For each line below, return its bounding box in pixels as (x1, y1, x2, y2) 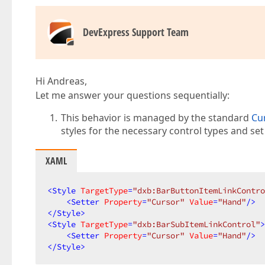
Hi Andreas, (35, 75, 87, 88)
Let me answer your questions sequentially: (35, 89, 230, 102)
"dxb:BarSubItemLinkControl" (132, 219, 260, 230)
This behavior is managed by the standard (61, 111, 252, 124)
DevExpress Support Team (83, 25, 189, 39)
